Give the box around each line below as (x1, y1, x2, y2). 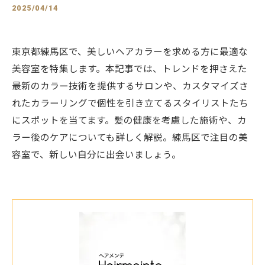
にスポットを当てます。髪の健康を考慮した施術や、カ (12, 115, 247, 126)
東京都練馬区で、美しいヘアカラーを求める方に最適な (12, 47, 248, 57)
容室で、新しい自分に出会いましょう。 (12, 150, 181, 160)
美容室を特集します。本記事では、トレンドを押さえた (12, 64, 247, 75)
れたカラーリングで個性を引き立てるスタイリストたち (12, 98, 248, 109)
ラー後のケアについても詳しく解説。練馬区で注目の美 (12, 132, 248, 143)
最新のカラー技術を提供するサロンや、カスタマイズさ (12, 81, 248, 92)
